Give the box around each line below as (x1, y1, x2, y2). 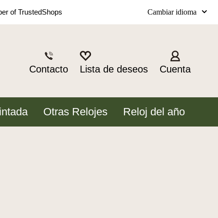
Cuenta (159, 64, 191, 74)
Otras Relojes (43, 106, 108, 118)
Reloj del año (123, 106, 185, 118)
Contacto (29, 64, 68, 74)
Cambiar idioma (147, 7, 197, 16)
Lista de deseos (79, 64, 148, 74)
